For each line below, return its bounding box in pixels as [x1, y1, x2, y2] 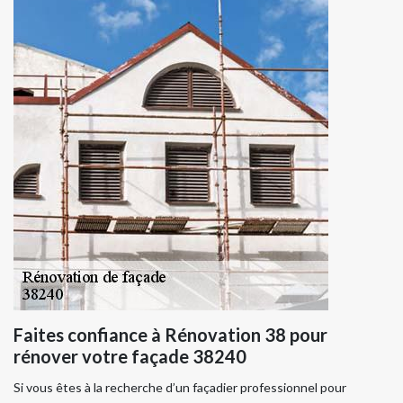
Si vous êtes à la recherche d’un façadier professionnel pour [13, 379, 346, 395]
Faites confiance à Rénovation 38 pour [13, 323, 327, 345]
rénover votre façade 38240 [13, 345, 246, 367]
